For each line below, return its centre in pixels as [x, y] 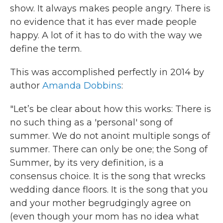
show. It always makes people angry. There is [110, 9]
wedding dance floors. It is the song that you [109, 190]
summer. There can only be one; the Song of [109, 150]
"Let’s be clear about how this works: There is [111, 109]
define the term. [46, 49]
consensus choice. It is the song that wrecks [108, 176]
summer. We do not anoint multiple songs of [110, 136]
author [26, 86]
